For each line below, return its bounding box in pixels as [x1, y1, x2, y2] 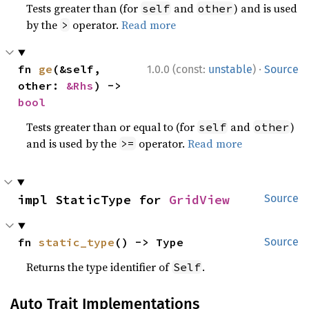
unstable [208, 62, 252, 76]
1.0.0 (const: [147, 62, 208, 76]
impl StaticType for [17, 191, 169, 208]
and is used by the [26, 135, 120, 151]
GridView [169, 191, 230, 208]
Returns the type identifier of [26, 259, 172, 275]
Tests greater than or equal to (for [26, 119, 198, 134]
